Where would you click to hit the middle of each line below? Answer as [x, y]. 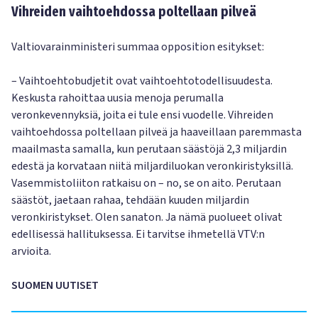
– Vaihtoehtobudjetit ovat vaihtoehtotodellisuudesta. [142, 81]
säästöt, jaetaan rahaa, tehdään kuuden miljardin [130, 200]
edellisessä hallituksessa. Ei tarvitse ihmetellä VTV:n [138, 234]
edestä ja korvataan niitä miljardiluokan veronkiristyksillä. [152, 166]
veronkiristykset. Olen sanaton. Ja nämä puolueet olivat [147, 217]
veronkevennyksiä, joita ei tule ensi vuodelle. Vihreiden [142, 115]
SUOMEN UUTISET [55, 285]
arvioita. [31, 251]
